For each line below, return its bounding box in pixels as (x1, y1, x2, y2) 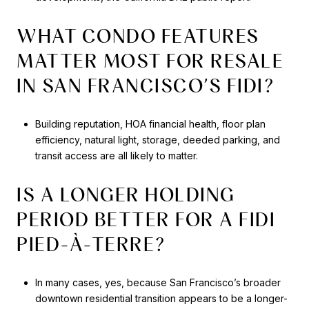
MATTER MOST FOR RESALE (17, 48, 283, 72)
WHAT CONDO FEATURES (17, 23, 259, 48)
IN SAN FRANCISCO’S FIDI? (17, 73, 275, 97)
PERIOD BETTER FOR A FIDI (17, 207, 275, 231)
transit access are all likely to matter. (34, 150, 198, 162)
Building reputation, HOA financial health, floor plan (34, 118, 266, 130)
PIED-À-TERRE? (17, 232, 166, 256)
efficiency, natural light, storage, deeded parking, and (34, 134, 280, 146)
